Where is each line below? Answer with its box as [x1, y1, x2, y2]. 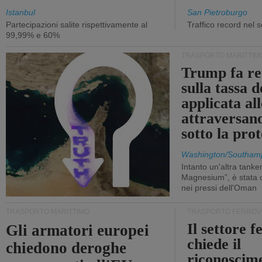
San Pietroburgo [187, 8, 247, 17]
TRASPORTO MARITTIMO [6, 208, 89, 216]
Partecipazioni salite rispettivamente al [6, 20, 147, 29]
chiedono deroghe [6, 239, 127, 257]
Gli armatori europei [6, 222, 149, 239]
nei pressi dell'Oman [181, 183, 257, 192]
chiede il [187, 236, 242, 253]
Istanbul [6, 8, 35, 17]
